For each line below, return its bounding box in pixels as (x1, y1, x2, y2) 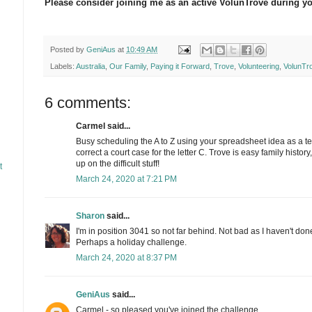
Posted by (50, 45, 86, 54)
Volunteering (238, 61, 279, 70)
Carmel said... (76, 120, 130, 131)
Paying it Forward (150, 61, 210, 70)
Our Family (109, 61, 146, 70)
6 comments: (45, 93, 131, 111)
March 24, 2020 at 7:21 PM (76, 173, 177, 184)
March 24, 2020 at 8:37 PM (76, 252, 177, 263)
